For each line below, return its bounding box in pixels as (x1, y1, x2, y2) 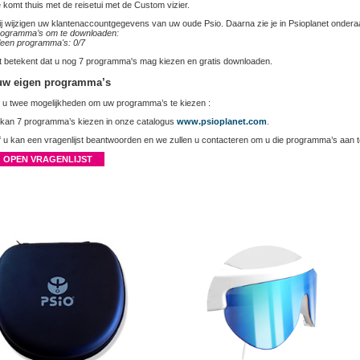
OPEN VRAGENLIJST (3, 154, 92, 165)
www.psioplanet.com (177, 117, 267, 127)
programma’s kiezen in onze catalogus (22, 117, 177, 127)
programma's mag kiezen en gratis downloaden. (84, 55, 272, 66)
